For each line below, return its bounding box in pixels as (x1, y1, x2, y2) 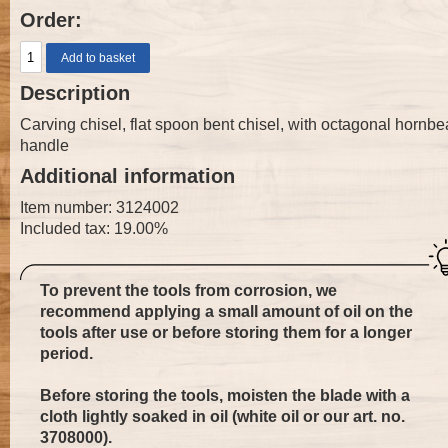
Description (20, 82, 130, 104)
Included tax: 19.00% (20, 219, 168, 237)
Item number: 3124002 (20, 198, 179, 216)
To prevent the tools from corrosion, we (40, 280, 337, 299)
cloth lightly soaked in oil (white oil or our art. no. (40, 406, 405, 425)
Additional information (20, 165, 235, 187)
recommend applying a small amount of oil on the (40, 301, 413, 320)
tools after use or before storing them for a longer (40, 322, 412, 341)
